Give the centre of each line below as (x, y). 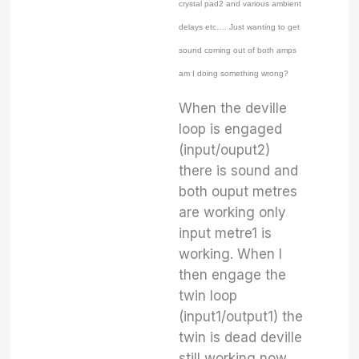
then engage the (233, 275)
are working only (233, 212)
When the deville (233, 108)
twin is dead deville (241, 337)
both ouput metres (238, 192)
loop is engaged (231, 129)
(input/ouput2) (225, 150)
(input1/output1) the (241, 317)
